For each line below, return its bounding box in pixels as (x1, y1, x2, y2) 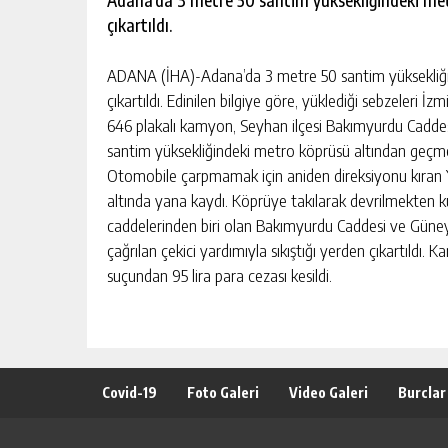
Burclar (398, 384, 446, 402)
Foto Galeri (187, 384, 259, 402)
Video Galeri (289, 384, 368, 402)
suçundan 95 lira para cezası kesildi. (107, 264, 332, 287)
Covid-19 (102, 384, 157, 402)
